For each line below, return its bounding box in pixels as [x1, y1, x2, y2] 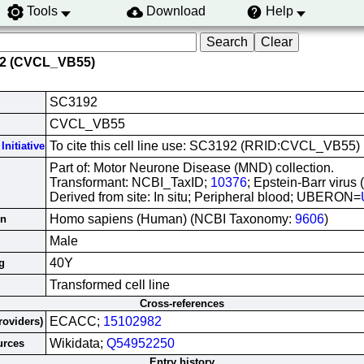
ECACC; [50, 314, 103, 328]
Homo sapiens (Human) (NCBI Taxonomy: [50, 212, 295, 226]
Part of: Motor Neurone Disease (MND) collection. [50, 161, 334, 175]
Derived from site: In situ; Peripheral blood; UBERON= [50, 190, 361, 204]
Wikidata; [50, 336, 106, 350]
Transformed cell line [50, 278, 170, 292]
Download [145, 4, 206, 19]
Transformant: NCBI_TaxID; [50, 175, 210, 189]
